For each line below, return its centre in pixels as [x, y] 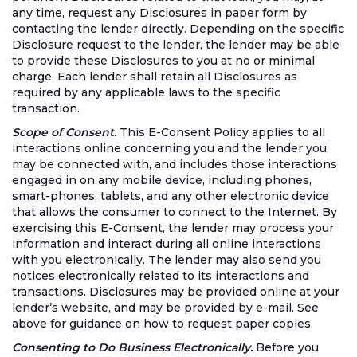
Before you [287, 347]
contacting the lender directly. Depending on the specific [178, 29]
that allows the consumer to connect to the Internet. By [175, 212]
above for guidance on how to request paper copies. [163, 324]
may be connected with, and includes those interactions [175, 164]
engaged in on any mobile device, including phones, [162, 180]
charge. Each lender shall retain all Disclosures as [155, 76]
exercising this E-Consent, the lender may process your [173, 228]
